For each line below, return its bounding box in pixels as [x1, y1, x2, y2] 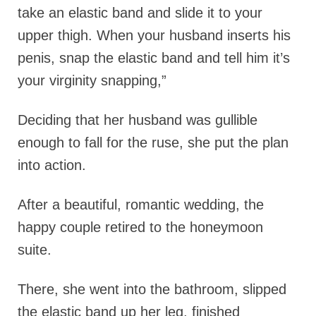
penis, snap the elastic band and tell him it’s [18, 50, 290, 66]
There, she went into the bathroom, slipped [18, 281, 286, 298]
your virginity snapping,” [18, 73, 166, 89]
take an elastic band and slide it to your [18, 5, 262, 21]
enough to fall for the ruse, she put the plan [18, 135, 288, 151]
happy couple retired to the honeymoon [18, 219, 263, 236]
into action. [18, 157, 86, 174]
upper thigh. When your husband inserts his [18, 28, 291, 44]
